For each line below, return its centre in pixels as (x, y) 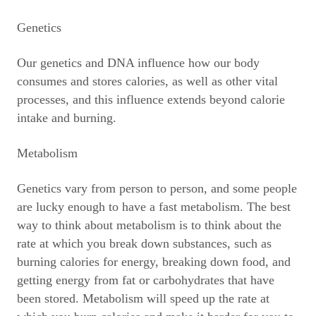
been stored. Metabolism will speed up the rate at (143, 298)
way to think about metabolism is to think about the (149, 225)
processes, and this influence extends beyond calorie (151, 99)
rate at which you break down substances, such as (144, 243)
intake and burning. (67, 118)
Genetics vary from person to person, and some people (157, 188)
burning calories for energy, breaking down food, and (154, 262)
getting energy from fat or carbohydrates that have (146, 280)
